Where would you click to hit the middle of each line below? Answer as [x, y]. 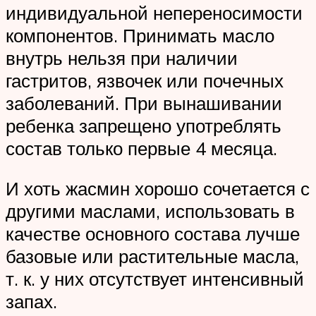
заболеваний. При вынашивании [144, 103]
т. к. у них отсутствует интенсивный [155, 279]
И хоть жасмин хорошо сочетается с [158, 189]
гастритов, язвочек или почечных [145, 80]
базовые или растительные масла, [152, 256]
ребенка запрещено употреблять [144, 125]
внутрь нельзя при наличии [122, 57]
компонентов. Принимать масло [140, 35]
